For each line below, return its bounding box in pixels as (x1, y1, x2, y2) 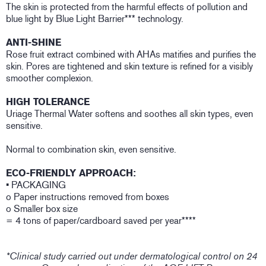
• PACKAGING (6, 179, 66, 191)
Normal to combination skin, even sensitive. (6, 144, 176, 156)
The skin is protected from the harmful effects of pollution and (6, 1, 248, 13)
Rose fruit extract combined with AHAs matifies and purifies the (6, 49, 256, 61)
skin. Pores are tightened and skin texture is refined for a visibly (6, 61, 253, 72)
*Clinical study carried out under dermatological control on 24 (6, 251, 257, 262)
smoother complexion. (6, 72, 93, 84)
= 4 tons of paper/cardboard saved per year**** (6, 215, 196, 227)
